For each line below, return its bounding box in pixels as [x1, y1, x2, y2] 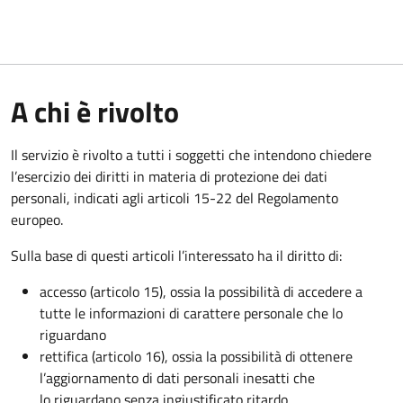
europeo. [11, 208, 63, 230]
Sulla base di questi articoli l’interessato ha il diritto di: [11, 244, 342, 266]
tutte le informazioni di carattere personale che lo [40, 301, 343, 324]
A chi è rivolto [11, 89, 179, 133]
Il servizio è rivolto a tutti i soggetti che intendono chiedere [11, 143, 372, 166]
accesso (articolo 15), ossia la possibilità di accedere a [40, 280, 363, 302]
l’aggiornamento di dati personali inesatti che [40, 366, 315, 389]
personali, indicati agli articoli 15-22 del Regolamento [11, 186, 338, 209]
